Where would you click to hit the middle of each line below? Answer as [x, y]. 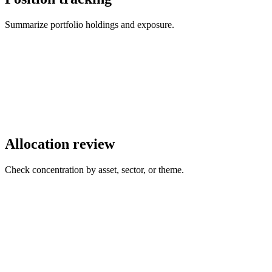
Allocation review [60, 144]
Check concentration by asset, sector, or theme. [94, 170]
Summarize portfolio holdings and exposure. [90, 25]
